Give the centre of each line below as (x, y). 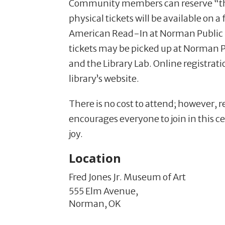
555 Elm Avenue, (103, 191)
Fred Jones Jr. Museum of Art (127, 177)
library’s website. (104, 78)
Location (95, 158)
